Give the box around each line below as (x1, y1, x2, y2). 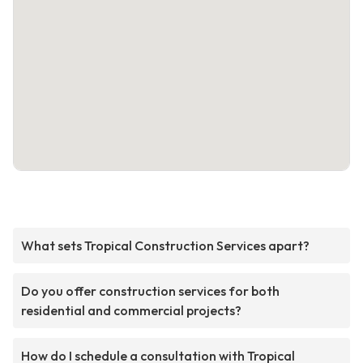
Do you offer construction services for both (21, 283, 280, 300)
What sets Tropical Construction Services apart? (21, 237, 310, 254)
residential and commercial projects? (21, 302, 241, 319)
